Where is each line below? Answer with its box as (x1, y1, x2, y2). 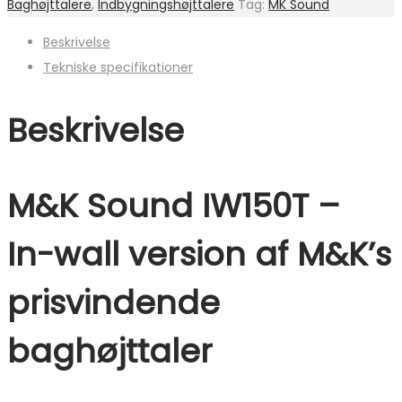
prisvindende (7, 280, 220, 327)
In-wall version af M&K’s (7, 232, 391, 278)
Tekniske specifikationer (43, 58, 193, 77)
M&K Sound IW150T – (7, 183, 340, 230)
